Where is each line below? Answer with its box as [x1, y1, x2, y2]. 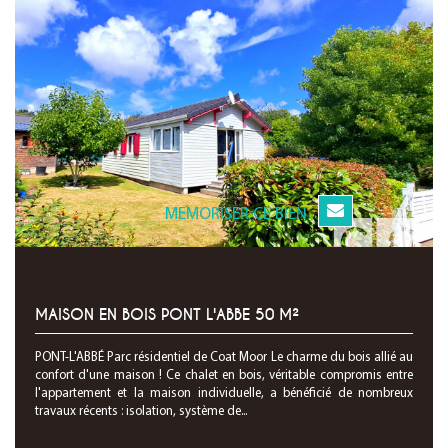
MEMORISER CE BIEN [165, 206, 307, 223]
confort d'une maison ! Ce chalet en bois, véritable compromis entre [35, 369, 413, 382]
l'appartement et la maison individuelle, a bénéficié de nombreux [35, 387, 413, 400]
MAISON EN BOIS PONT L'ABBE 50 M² [35, 305, 299, 325]
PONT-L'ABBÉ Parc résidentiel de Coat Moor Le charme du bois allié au [35, 351, 413, 364]
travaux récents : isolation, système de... [35, 405, 247, 418]
